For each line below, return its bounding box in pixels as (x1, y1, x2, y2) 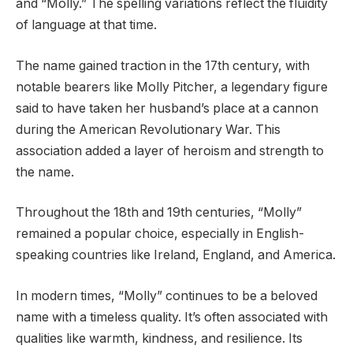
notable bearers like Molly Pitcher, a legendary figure (16, 79, 328, 95)
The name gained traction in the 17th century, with (16, 58, 310, 73)
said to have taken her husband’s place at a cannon (16, 100, 318, 116)
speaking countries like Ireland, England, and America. (16, 247, 336, 263)
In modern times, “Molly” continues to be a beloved (16, 288, 318, 303)
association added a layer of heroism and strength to (16, 143, 324, 158)
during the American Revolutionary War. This (16, 121, 281, 137)
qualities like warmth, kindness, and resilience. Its (16, 330, 303, 346)
